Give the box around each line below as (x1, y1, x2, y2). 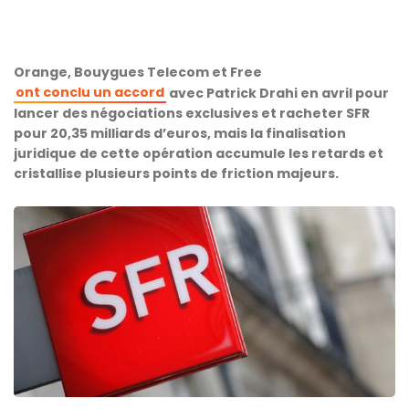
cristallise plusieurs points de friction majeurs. (14, 164, 339, 183)
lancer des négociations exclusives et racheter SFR (14, 104, 370, 122)
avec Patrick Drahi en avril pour (166, 84, 389, 102)
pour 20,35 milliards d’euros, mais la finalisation (14, 124, 346, 142)
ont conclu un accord (16, 83, 164, 101)
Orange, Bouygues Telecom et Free (14, 63, 262, 81)
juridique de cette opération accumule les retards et (14, 144, 383, 163)
